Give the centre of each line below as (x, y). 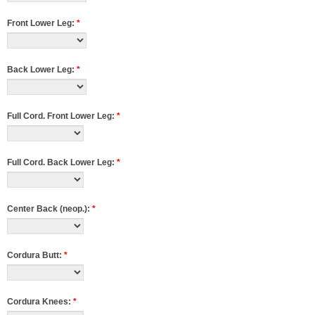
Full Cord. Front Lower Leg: (62, 116)
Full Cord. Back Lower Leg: (62, 162)
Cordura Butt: (36, 255)
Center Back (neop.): (50, 209)
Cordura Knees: (40, 302)
